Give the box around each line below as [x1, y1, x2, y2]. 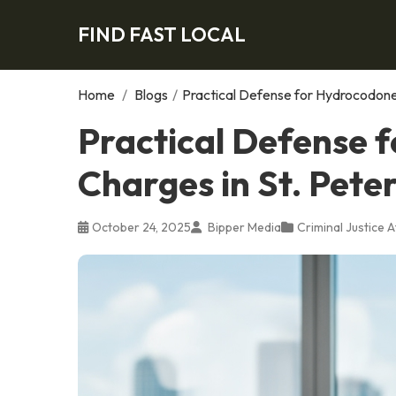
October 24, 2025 [92, 218, 191, 235]
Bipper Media [205, 218, 281, 235]
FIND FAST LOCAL [78, 21, 246, 47]
